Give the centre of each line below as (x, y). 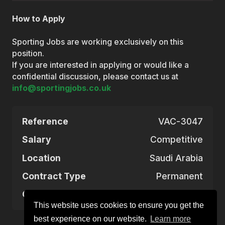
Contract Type (54, 176)
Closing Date (50, 194)
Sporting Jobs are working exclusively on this (98, 42)
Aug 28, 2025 (175, 194)
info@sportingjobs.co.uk (62, 88)
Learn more (171, 219)
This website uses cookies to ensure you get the (119, 205)
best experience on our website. (91, 219)
